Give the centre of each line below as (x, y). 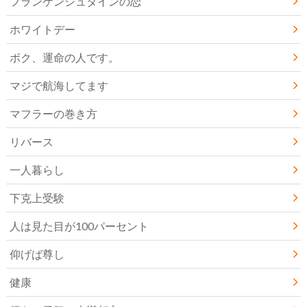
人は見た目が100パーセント (79, 225)
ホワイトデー (42, 29)
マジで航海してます (59, 85)
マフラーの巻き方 (53, 113)
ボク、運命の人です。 (64, 57)
